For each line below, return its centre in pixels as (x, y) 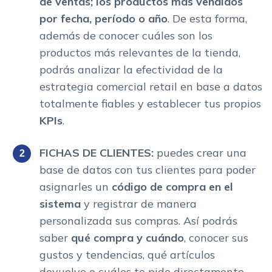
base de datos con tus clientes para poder (148, 169)
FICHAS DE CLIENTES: (98, 152)
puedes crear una (202, 152)
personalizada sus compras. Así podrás (138, 220)
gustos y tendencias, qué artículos (127, 254)
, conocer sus (216, 237)
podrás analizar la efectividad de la (131, 69)
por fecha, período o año (104, 18)
